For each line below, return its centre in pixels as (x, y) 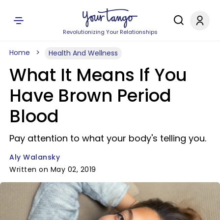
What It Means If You (98, 75)
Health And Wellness (83, 53)
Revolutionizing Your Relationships (110, 32)
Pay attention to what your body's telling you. (108, 138)
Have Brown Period (90, 96)
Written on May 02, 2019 (53, 169)
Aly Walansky (35, 157)
